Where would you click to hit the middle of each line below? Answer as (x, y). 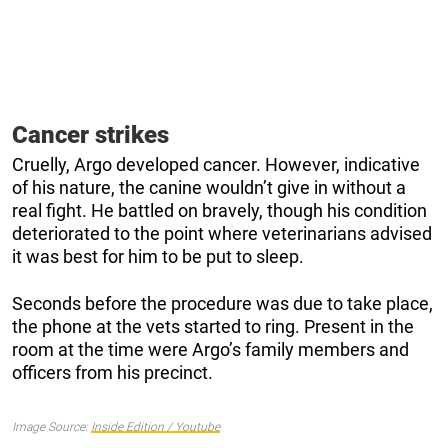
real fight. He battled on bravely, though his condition (219, 211)
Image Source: (51, 426)
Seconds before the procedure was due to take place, (222, 304)
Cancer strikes (90, 135)
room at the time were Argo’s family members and (210, 350)
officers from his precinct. (112, 373)
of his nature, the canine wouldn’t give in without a (209, 188)
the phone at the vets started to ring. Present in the (213, 327)
